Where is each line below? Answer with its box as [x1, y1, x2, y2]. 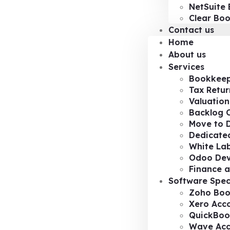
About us [168, 49, 206, 60]
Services [168, 62, 204, 72]
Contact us [168, 25, 214, 35]
